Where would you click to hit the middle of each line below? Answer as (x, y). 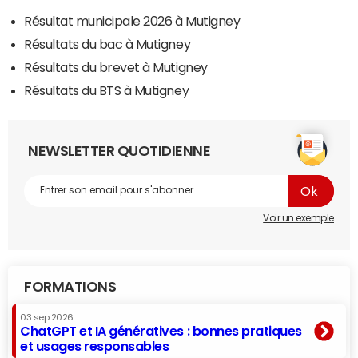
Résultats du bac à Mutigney (107, 44)
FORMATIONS (70, 286)
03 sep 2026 (47, 317)
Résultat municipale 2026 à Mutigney (132, 20)
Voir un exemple (298, 218)
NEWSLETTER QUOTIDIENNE (119, 151)
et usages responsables (95, 346)
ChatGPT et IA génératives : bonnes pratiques (161, 330)
